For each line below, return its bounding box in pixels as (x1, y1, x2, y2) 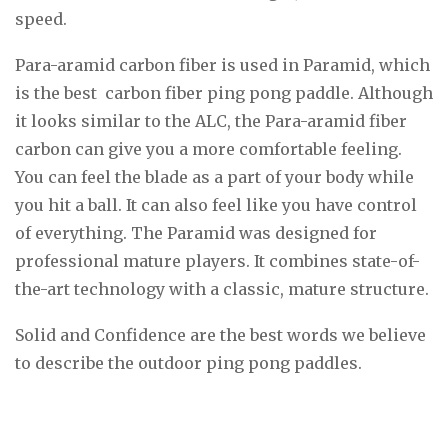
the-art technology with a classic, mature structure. (15, 278, 429, 299)
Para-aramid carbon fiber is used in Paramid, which (15, 54, 430, 75)
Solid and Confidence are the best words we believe (15, 324, 426, 345)
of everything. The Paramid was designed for (15, 222, 377, 243)
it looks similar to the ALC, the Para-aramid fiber (15, 110, 407, 131)
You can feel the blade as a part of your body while (15, 166, 414, 187)
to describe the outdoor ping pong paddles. (15, 352, 362, 373)
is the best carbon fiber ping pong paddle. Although (15, 82, 433, 103)
